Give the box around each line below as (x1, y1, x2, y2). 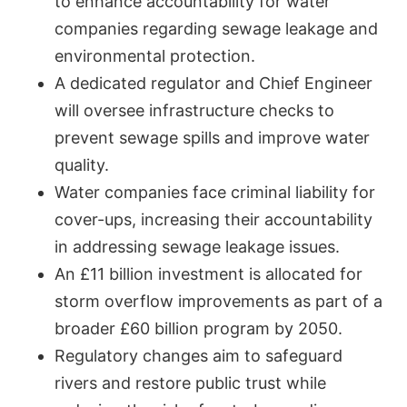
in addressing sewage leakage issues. (55, 236, 340, 256)
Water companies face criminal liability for (55, 182, 375, 202)
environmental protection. (55, 45, 255, 65)
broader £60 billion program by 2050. (55, 318, 342, 338)
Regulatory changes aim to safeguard (55, 345, 342, 365)
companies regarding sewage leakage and (55, 18, 378, 38)
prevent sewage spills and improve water (55, 127, 370, 147)
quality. (55, 154, 109, 174)
